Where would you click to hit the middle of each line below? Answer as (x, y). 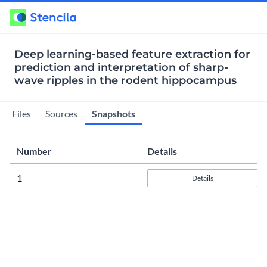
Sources (61, 113)
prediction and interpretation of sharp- (121, 67)
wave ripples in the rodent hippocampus (125, 80)
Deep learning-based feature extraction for (132, 54)
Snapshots (114, 113)
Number (34, 151)
